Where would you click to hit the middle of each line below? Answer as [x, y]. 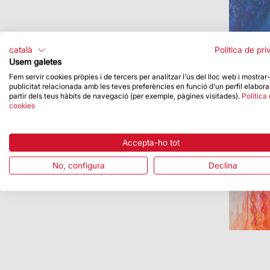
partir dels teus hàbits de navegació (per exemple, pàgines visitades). [125, 96]
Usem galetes [35, 62]
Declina [223, 165]
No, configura [78, 165]
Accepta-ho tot [151, 143]
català [21, 50]
